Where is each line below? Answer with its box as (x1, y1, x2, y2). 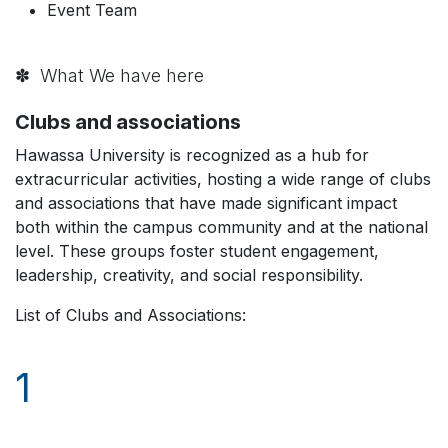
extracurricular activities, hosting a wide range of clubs (15, 169, 431, 189)
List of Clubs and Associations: (15, 305, 246, 325)
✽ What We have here (15, 65, 204, 86)
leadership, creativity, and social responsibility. (15, 265, 363, 285)
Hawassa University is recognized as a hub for (15, 145, 369, 165)
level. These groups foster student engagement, (15, 241, 379, 261)
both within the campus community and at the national (15, 217, 428, 237)
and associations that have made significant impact (15, 193, 397, 213)
